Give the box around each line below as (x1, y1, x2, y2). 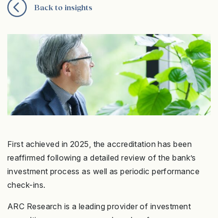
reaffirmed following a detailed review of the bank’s (7, 153, 196, 163)
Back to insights (34, 3, 92, 12)
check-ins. (7, 180, 46, 190)
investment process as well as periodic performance (7, 166, 200, 177)
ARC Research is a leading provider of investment (7, 201, 191, 212)
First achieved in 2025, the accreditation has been (7, 139, 192, 149)
